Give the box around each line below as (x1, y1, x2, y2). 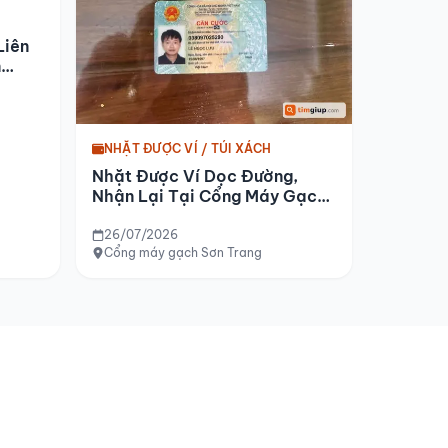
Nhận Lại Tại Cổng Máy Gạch (92, 185, 327, 206)
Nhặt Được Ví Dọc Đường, (92, 165, 298, 186)
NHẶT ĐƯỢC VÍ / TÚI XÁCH (104, 140, 272, 156)
